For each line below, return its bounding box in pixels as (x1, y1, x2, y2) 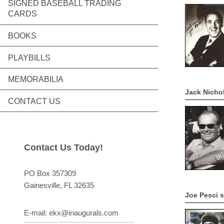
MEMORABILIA (8, 75, 63, 84)
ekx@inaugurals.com (49, 208, 118, 217)
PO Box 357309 (24, 168, 76, 177)
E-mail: (24, 208, 49, 217)
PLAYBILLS (8, 53, 50, 62)
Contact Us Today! (24, 142, 103, 153)
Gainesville (24, 180, 60, 189)
